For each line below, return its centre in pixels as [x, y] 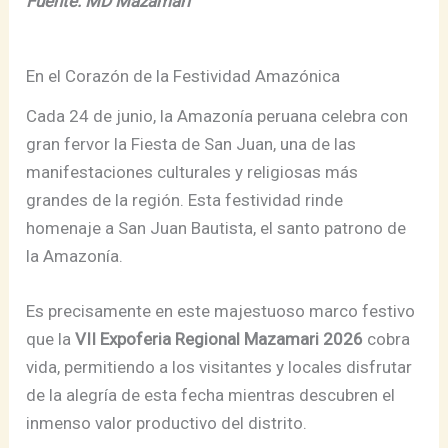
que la [51, 339]
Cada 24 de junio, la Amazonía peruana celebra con [217, 116]
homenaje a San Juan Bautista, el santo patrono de [216, 228]
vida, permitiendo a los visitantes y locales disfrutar [219, 367]
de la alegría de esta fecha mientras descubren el [211, 395]
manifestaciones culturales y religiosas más [192, 172]
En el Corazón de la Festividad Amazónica [188, 76]
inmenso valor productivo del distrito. [167, 423]
